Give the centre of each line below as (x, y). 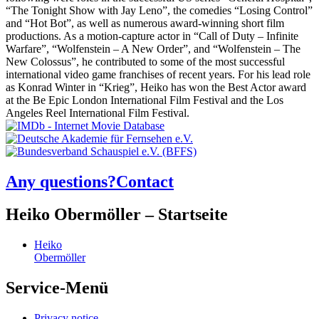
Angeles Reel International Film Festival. (98, 113)
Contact (145, 181)
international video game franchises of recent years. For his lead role (158, 74)
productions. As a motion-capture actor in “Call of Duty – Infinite (152, 36)
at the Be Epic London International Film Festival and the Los (145, 100)
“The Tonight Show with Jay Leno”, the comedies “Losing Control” (159, 10)
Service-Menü (57, 288)
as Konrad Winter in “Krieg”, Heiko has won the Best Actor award (156, 87)
